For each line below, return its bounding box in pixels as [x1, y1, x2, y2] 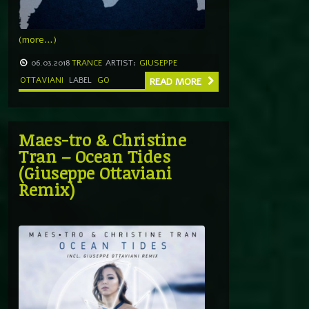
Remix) [19, 177, 74, 201]
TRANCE [72, 57, 102, 68]
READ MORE [150, 74, 204, 88]
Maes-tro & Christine [19, 128, 186, 151]
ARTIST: [106, 57, 136, 68]
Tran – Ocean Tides [19, 144, 170, 168]
